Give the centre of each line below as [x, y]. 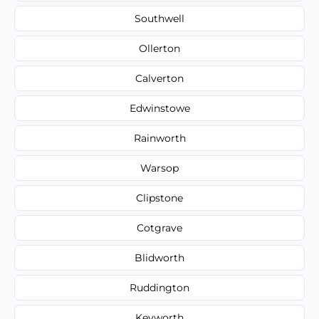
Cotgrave [159, 228]
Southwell [159, 18]
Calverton [159, 78]
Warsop [159, 168]
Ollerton [159, 48]
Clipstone [159, 198]
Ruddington [159, 287]
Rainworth [159, 138]
